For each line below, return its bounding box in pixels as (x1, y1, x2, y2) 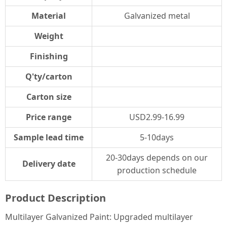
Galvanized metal (124, 10, 190, 22)
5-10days (140, 132, 174, 143)
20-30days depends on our (106, 152, 208, 164)
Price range (26, 111, 71, 123)
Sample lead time (14, 132, 84, 143)
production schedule (117, 165, 197, 176)
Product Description (5, 191, 106, 205)
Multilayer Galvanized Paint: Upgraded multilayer (5, 211, 193, 223)
